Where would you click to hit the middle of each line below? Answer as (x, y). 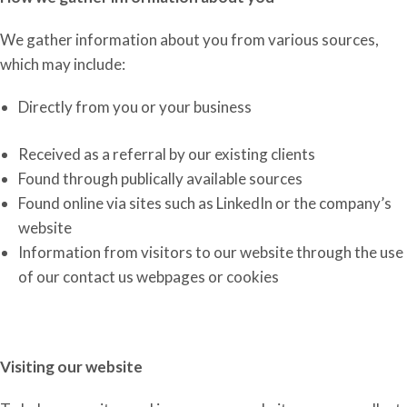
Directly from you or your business (135, 107)
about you (195, 40)
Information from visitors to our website (157, 252)
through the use (350, 252)
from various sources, (305, 40)
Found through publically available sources (160, 179)
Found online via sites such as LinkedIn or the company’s (205, 203)
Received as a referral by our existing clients (167, 154)
